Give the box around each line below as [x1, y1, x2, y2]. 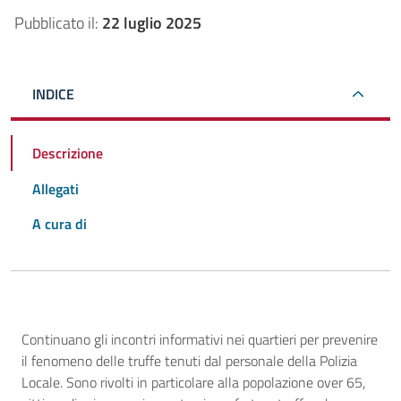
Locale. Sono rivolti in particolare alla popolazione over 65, [21, 371, 365, 394]
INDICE [32, 83, 74, 106]
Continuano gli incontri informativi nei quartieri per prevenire [21, 328, 378, 351]
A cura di [32, 213, 87, 235]
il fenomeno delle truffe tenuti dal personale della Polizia [21, 350, 357, 372]
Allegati [32, 177, 79, 200]
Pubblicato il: [14, 11, 102, 36]
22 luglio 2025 [102, 11, 201, 36]
